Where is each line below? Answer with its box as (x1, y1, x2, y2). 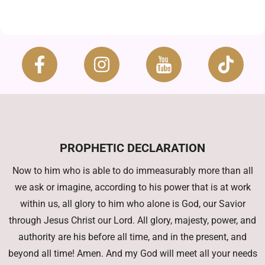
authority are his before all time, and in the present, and (18, 231, 247, 243)
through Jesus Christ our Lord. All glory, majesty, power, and (9, 214, 256, 226)
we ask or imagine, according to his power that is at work (14, 181, 251, 193)
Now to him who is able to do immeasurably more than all (12, 164, 253, 176)
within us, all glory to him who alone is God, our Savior (20, 198, 245, 209)
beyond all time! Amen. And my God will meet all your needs (8, 247, 257, 259)
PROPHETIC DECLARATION (60, 140, 205, 155)
